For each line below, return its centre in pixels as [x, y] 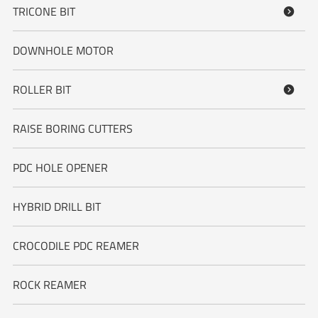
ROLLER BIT [42, 89]
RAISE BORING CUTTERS [72, 128]
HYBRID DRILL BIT [56, 206]
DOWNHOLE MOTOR [63, 50]
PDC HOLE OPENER [60, 167]
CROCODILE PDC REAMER [76, 245]
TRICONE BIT [44, 11]
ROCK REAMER [49, 284]
